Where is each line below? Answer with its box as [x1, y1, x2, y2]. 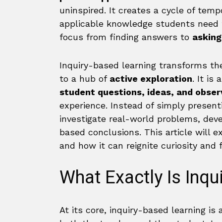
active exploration [110, 73, 192, 84]
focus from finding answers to [59, 32, 192, 42]
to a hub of [59, 73, 110, 84]
